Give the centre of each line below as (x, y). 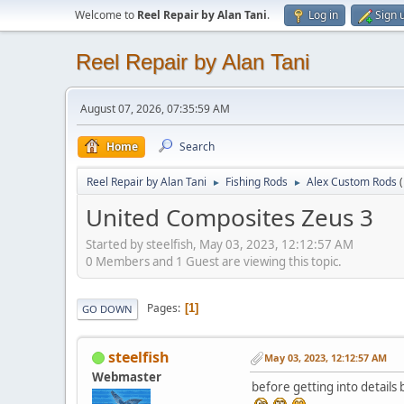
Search (197, 147)
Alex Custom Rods (352, 182)
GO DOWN (107, 308)
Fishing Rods (257, 182)
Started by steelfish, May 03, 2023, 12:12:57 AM (220, 244)
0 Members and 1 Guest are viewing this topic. (214, 261)
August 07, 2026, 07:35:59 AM (155, 109)
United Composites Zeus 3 (230, 217)
